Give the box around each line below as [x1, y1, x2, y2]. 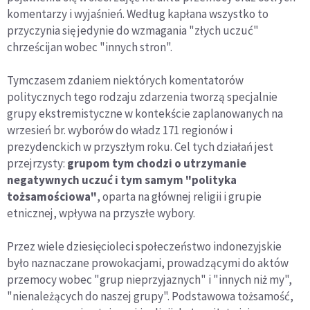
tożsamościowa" [7, 189, 97, 205]
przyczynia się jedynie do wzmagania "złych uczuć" [7, 23, 259, 39]
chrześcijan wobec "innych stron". [7, 39, 172, 55]
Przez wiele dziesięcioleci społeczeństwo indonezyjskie [7, 239, 282, 255]
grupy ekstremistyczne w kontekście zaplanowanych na [7, 106, 283, 122]
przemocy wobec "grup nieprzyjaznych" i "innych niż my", [7, 272, 292, 288]
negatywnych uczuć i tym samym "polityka [7, 172, 237, 188]
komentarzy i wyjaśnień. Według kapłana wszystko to [7, 6, 268, 22]
